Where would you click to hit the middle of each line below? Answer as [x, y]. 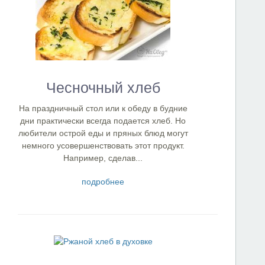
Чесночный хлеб [103, 88]
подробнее [103, 182]
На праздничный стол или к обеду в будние [103, 108]
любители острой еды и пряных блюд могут [103, 133]
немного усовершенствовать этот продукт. [103, 146]
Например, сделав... [103, 158]
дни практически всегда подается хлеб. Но [103, 121]
